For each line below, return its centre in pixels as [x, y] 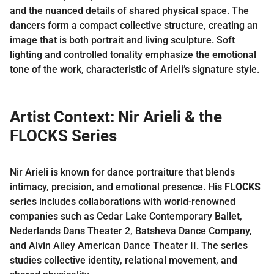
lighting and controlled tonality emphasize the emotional [133, 54]
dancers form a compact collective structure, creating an [134, 25]
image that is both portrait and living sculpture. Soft [122, 40]
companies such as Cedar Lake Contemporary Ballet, [126, 216]
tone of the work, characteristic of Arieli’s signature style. [135, 69]
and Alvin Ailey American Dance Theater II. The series [129, 245]
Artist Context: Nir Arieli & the [116, 117]
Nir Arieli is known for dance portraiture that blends [122, 172]
